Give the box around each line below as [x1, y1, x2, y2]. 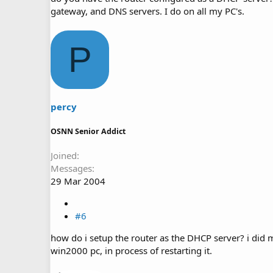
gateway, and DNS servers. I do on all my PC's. [51, 4, 244, 17]
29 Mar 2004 [51, 175, 105, 187]
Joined [51, 149, 77, 161]
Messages [51, 162, 92, 174]
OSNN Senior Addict [51, 126, 126, 137]
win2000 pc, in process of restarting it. [51, 244, 212, 257]
